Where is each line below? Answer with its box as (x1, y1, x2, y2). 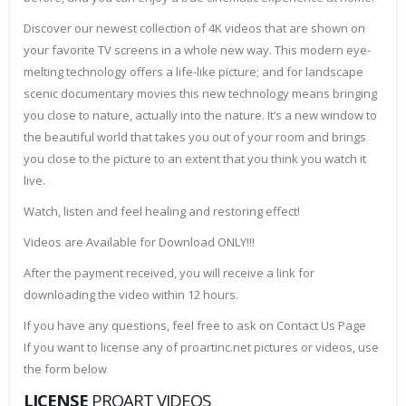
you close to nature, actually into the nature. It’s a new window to (24, 107, 377, 124)
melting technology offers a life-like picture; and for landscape (24, 63, 363, 81)
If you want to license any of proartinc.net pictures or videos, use (24, 339, 379, 356)
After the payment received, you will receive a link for (24, 265, 314, 282)
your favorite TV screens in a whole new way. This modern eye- (24, 42, 371, 59)
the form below (24, 361, 107, 378)
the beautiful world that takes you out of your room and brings (24, 129, 366, 146)
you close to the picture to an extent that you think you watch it (24, 150, 366, 168)
